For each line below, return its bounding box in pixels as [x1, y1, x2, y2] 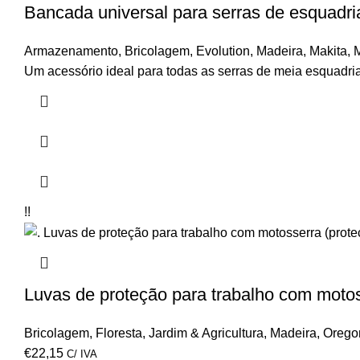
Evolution [196, 43, 250, 58]
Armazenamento [24, 43, 118, 58]
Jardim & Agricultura [149, 326, 264, 341]
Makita [309, 43, 347, 58]
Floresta [96, 326, 142, 341]
